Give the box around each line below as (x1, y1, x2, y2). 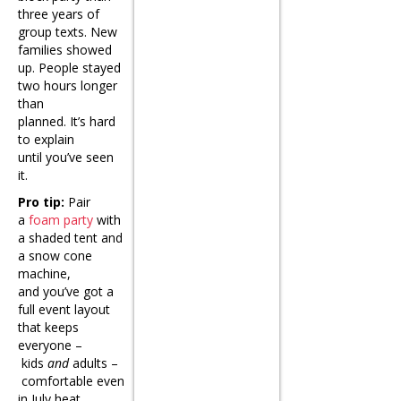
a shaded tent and (18, 229, 123, 247)
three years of (18, 5, 99, 23)
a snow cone (18, 247, 92, 265)
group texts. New (18, 23, 117, 41)
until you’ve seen (18, 149, 114, 166)
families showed (18, 41, 112, 59)
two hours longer (18, 77, 117, 95)
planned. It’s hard (18, 113, 115, 131)
